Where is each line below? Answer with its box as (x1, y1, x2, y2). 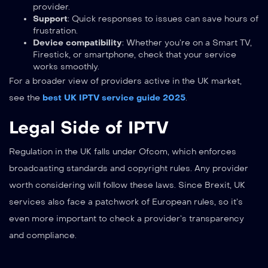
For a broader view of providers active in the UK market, (9, 75, 242, 86)
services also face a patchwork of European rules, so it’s (9, 196, 243, 207)
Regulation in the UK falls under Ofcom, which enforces (9, 146, 236, 157)
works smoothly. (33, 61, 99, 72)
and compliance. (9, 230, 77, 240)
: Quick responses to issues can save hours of (68, 13, 258, 24)
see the (9, 92, 42, 103)
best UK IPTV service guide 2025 (42, 92, 185, 103)
